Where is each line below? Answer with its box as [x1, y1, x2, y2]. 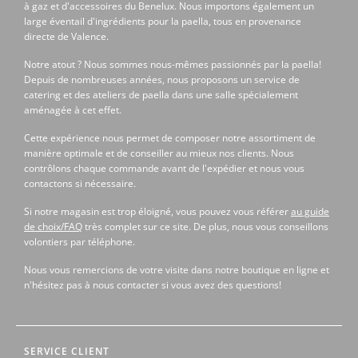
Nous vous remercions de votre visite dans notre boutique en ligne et [24, 263, 329, 277]
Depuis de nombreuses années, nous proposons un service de [24, 73, 300, 87]
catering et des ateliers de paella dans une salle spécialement [24, 88, 298, 102]
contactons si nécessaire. [24, 177, 136, 191]
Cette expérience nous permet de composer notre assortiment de [24, 131, 316, 145]
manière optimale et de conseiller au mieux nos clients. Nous [24, 146, 294, 161]
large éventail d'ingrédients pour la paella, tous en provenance [24, 14, 301, 29]
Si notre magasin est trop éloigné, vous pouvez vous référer [24, 205, 291, 219]
